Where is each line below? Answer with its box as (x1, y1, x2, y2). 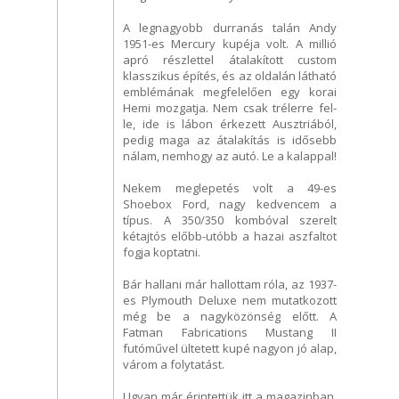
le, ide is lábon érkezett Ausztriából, (123, 115, 337, 132)
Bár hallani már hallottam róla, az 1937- (123, 275, 337, 292)
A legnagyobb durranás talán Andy (123, 19, 337, 36)
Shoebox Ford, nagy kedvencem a (123, 195, 337, 212)
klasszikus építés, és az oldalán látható (123, 67, 337, 84)
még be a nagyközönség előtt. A (123, 307, 337, 324)
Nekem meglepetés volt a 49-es (123, 179, 337, 196)
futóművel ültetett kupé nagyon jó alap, (123, 339, 337, 356)
